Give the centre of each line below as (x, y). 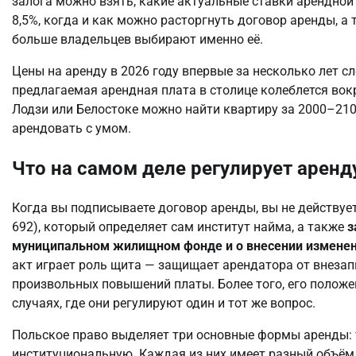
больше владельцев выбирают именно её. (137, 40)
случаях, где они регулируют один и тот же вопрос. (164, 303)
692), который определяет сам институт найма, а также (180, 226)
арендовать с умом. (72, 129)
